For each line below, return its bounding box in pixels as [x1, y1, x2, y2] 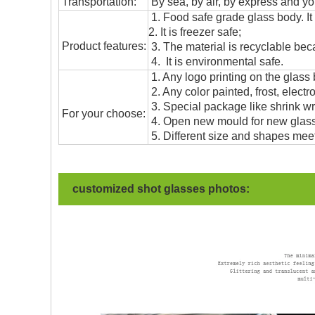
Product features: [59, 40, 146, 52]
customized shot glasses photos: [72, 183, 250, 195]
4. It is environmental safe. [148, 56, 283, 67]
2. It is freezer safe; [148, 26, 241, 38]
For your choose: [59, 108, 146, 120]
